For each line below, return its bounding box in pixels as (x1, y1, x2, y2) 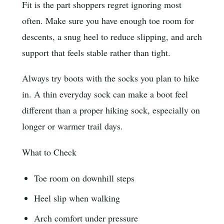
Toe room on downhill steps (34, 171, 135, 184)
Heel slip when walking (34, 192, 120, 204)
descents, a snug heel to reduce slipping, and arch (22, 30, 202, 42)
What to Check (22, 146, 76, 158)
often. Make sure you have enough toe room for (22, 14, 194, 26)
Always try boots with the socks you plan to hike (22, 72, 199, 84)
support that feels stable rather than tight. (22, 46, 170, 58)
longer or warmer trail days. (22, 120, 123, 132)
